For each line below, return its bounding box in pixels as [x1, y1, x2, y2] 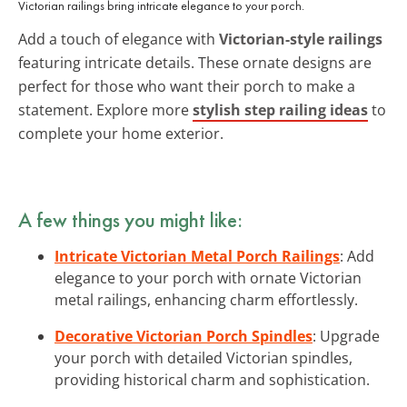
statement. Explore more [18, 99, 193, 120]
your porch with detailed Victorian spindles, [55, 347, 352, 368]
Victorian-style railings [219, 28, 382, 49]
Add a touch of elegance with [18, 28, 219, 49]
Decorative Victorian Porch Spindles [55, 325, 313, 346]
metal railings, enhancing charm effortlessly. [55, 289, 358, 310]
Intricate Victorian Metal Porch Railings [55, 245, 340, 266]
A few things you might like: [18, 205, 243, 233]
